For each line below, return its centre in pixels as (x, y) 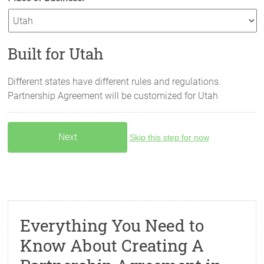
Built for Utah (56, 54)
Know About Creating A (112, 245)
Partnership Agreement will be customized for (103, 96)
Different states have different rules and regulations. (115, 82)
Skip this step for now (169, 137)
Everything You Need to (112, 225)
